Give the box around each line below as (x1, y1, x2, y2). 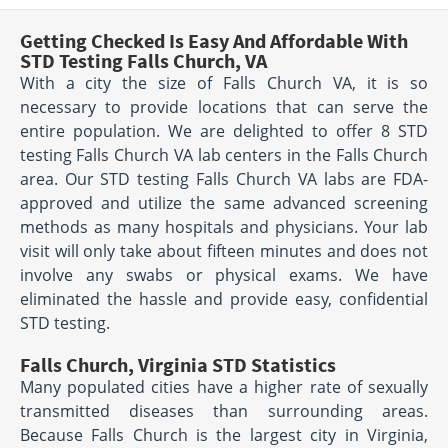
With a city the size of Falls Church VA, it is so (19, 72, 429, 95)
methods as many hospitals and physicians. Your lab (19, 216, 429, 239)
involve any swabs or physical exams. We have (19, 264, 429, 287)
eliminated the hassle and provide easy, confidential (19, 288, 429, 311)
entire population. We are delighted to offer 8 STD (19, 120, 429, 143)
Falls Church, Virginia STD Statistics (19, 352, 336, 378)
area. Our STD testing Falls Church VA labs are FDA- (19, 168, 429, 191)
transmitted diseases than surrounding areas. (19, 400, 429, 423)
